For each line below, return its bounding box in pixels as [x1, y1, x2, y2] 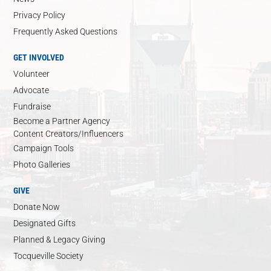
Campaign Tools [13, 143, 74, 153]
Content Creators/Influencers [13, 128, 124, 139]
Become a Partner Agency [13, 116, 111, 126]
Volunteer [13, 68, 50, 79]
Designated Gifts [13, 218, 76, 228]
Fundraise [13, 101, 51, 111]
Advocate [13, 85, 50, 95]
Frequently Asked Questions [13, 26, 118, 36]
